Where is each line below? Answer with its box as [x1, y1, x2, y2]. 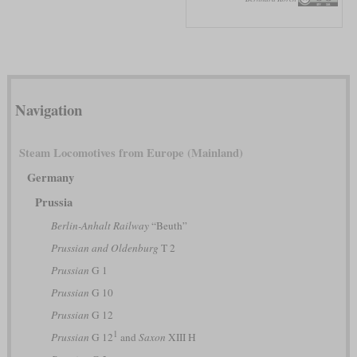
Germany [26, 168, 74, 186]
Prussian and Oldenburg [50, 240, 159, 255]
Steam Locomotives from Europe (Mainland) [18, 143, 243, 161]
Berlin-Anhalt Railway [50, 218, 149, 233]
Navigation [14, 98, 82, 120]
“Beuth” [148, 218, 187, 233]
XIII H [165, 329, 196, 344]
